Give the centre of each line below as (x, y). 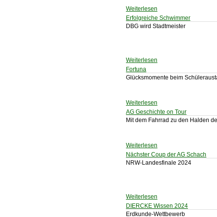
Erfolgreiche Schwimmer (158, 18)
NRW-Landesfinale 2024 (159, 163)
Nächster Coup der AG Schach (166, 155)
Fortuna (136, 69)
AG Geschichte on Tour (156, 112)
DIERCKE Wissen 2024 (157, 206)
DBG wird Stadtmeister (156, 26)
